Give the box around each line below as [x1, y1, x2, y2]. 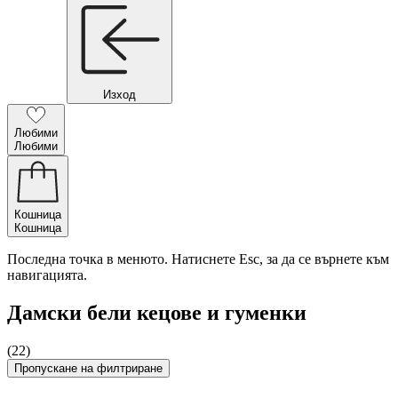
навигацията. [7, 267, 87, 283]
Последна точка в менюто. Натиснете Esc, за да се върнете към [7, 251, 389, 267]
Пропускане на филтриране [14, 361, 163, 375]
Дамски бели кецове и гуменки [7, 300, 306, 324]
